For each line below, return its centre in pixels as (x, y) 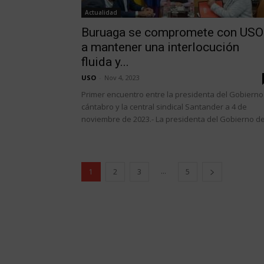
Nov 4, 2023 (122, 77)
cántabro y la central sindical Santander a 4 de (164, 107)
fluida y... (105, 62)
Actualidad (101, 12)
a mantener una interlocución (160, 47)
